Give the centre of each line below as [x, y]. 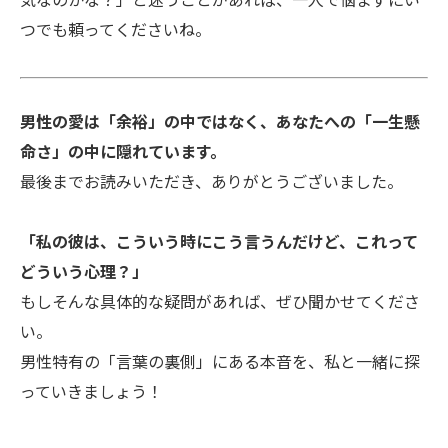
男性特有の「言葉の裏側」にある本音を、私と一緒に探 [220, 363]
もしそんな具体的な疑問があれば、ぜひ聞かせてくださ [220, 303]
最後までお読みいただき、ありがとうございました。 [211, 183]
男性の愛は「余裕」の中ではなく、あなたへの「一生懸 [220, 123]
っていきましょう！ [91, 393]
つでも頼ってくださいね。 [115, 31]
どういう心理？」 [84, 273]
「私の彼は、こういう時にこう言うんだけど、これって [219, 243]
